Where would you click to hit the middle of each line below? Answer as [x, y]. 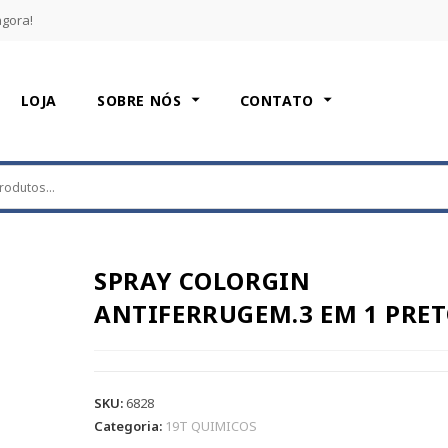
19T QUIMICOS [210, 426]
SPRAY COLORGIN [202, 280]
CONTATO [279, 100]
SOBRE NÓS [142, 100]
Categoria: [129, 426]
